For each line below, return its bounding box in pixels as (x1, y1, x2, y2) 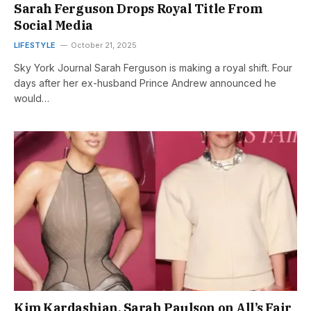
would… (14, 92, 49, 105)
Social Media (14, 17, 93, 34)
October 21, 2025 (70, 40, 137, 51)
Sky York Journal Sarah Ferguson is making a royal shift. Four (14, 62, 292, 74)
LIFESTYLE (14, 40, 56, 51)
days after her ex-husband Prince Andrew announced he (14, 77, 276, 90)
